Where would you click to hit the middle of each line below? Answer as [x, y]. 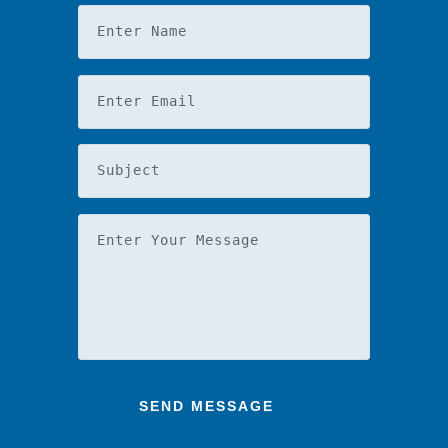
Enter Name [142, 31]
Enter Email [146, 101]
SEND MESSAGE [206, 406]
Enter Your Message [178, 240]
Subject [128, 170]
